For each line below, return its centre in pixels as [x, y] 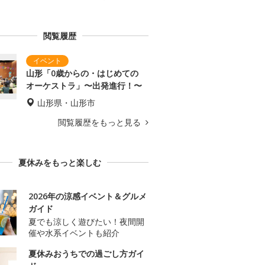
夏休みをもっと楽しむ [60, 163]
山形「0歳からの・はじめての [82, 73]
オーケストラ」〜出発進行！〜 [84, 86]
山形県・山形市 [66, 103]
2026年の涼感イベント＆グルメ [88, 196]
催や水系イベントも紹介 [74, 233]
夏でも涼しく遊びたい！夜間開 [86, 222]
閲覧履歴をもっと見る [101, 122]
